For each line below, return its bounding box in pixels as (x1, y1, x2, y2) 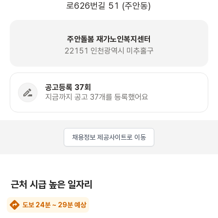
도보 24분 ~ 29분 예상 (22, 201, 86, 209)
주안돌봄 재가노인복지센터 (67, 35, 151, 44)
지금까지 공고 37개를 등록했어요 (45, 92, 148, 102)
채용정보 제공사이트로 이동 (72, 133, 146, 142)
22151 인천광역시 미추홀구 (64, 46, 154, 56)
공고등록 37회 (45, 83, 91, 92)
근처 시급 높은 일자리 (11, 179, 92, 191)
